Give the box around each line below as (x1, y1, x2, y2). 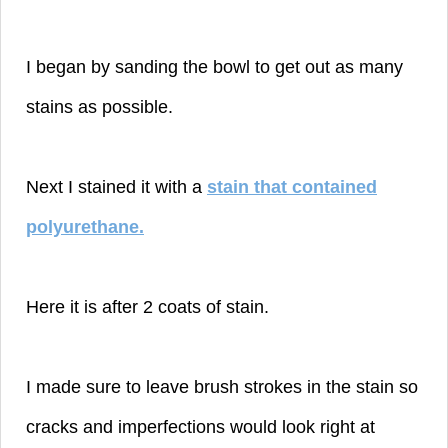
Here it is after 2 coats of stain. (26, 296, 269, 317)
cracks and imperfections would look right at (26, 416, 375, 437)
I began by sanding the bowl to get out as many (26, 56, 403, 77)
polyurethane (26, 216, 139, 237)
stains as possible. (26, 96, 178, 117)
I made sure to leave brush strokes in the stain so (26, 376, 418, 397)
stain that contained (207, 176, 377, 197)
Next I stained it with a (26, 176, 207, 197)
